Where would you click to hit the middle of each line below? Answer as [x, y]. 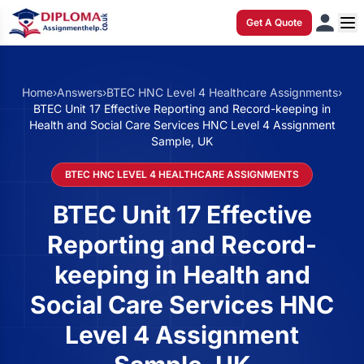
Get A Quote [274, 22]
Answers [80, 92]
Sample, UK [182, 141]
